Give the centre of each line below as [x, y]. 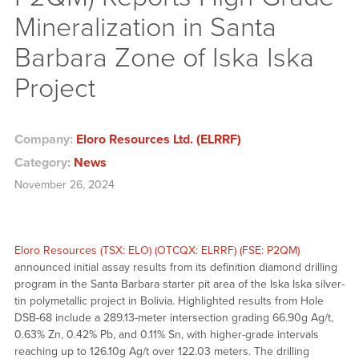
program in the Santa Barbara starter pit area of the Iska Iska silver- [179, 284]
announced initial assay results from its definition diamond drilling [175, 268]
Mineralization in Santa [145, 27]
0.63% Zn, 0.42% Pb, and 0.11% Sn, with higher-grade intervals [166, 335]
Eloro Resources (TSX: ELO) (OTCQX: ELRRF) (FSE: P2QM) [157, 251]
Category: [44, 163]
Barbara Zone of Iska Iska [164, 58]
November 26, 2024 [64, 185]
